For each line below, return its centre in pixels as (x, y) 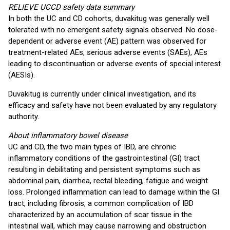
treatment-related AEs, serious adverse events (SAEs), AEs (108, 52)
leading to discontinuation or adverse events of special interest (114, 64)
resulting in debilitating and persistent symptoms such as (104, 169)
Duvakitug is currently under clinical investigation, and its (102, 94)
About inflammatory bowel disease (68, 136)
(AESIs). (22, 75)
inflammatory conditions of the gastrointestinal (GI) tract (104, 158)
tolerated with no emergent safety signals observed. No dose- (113, 30)
